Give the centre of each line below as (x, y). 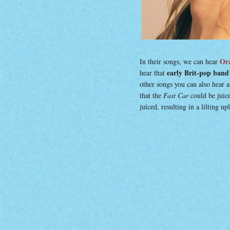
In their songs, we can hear (180, 61)
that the (151, 95)
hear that (152, 73)
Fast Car (176, 95)
